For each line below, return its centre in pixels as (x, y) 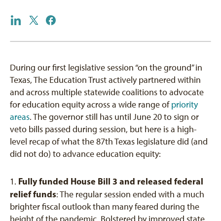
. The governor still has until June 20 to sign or (114, 117)
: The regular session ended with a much (130, 194)
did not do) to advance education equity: (85, 154)
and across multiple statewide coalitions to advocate (107, 92)
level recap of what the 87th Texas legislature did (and (109, 141)
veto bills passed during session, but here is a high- (103, 129)
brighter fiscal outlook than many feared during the (105, 206)
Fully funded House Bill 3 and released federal (111, 181)
